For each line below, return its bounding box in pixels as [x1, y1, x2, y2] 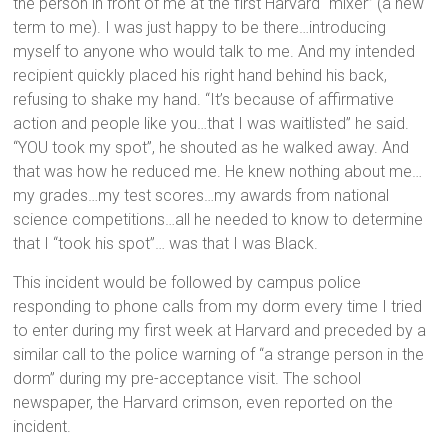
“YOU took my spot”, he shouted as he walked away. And [13, 137, 410, 157]
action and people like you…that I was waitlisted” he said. [13, 113, 410, 133]
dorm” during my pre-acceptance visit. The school [13, 368, 362, 388]
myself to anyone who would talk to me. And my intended [13, 41, 416, 61]
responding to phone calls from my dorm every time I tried [13, 296, 423, 316]
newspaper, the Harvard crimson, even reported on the [13, 392, 394, 412]
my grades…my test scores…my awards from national [13, 185, 390, 205]
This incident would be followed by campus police [13, 272, 362, 292]
